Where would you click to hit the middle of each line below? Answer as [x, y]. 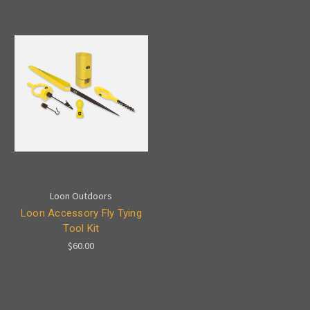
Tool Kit [81, 228]
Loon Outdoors [81, 195]
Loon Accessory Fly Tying [81, 213]
